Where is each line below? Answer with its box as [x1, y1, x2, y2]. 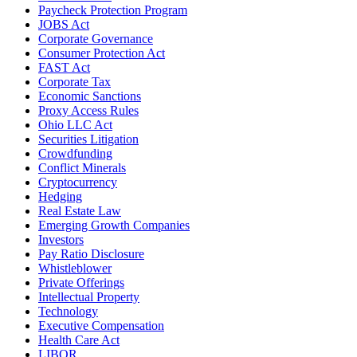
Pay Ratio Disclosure [38, 246, 144, 261]
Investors [38, 232, 84, 246]
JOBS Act [38, 17, 89, 31]
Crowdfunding [38, 146, 112, 160]
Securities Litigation [38, 131, 139, 146]
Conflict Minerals [38, 160, 126, 175]
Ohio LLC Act [38, 117, 112, 131]
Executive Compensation [38, 318, 164, 332]
